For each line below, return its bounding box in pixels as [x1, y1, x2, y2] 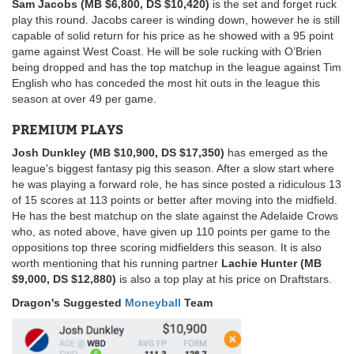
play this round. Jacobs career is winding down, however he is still [12, 13, 340, 27]
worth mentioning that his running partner [12, 257, 221, 270]
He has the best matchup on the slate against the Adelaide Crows [12, 209, 338, 223]
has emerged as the [228, 146, 328, 160]
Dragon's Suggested [12, 296, 125, 310]
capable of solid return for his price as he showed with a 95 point [12, 29, 333, 43]
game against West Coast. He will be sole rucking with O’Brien [12, 45, 322, 58]
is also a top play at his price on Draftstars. [116, 273, 332, 286]
